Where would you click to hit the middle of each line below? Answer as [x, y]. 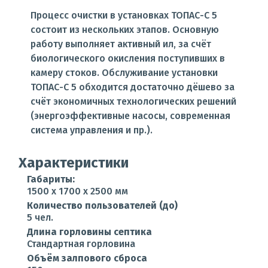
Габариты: [51, 179]
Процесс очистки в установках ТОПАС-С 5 [124, 15]
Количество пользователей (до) [102, 205]
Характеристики [74, 163]
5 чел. [40, 217]
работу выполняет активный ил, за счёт [121, 44]
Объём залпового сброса [87, 258]
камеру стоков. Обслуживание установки [124, 73]
